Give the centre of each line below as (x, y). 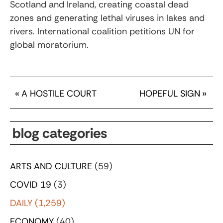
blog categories (60, 133)
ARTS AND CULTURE (51, 166)
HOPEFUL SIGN (170, 93)
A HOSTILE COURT (59, 93)
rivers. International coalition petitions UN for (102, 31)
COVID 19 (31, 184)
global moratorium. (49, 45)
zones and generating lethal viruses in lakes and (107, 18)
